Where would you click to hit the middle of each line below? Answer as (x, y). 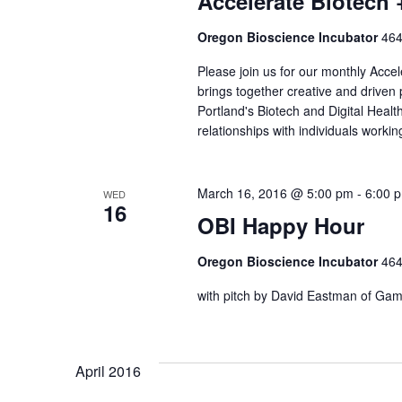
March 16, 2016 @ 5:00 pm (275, 193)
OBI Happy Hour (280, 225)
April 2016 (108, 371)
